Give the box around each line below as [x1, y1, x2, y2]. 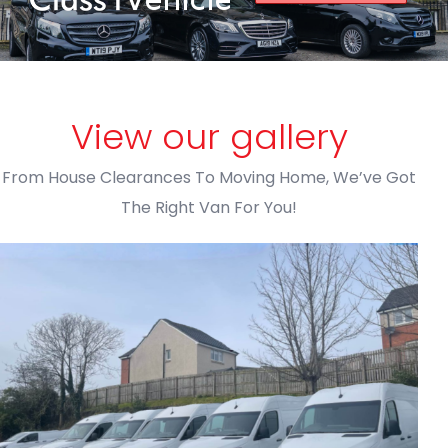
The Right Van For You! [121, 195, 297, 219]
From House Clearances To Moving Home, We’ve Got [2, 165, 416, 189]
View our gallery [70, 111, 348, 161]
